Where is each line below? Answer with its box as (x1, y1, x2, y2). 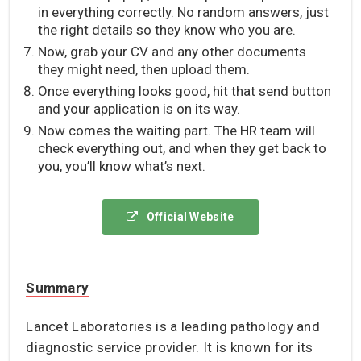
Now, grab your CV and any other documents (38, 43, 307, 60)
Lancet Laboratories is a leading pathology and (26, 317, 321, 334)
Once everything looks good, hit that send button (38, 82, 332, 99)
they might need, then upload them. (38, 60, 251, 77)
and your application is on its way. (38, 100, 241, 117)
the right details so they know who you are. (38, 21, 297, 38)
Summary (26, 279, 89, 296)
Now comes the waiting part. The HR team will (38, 122, 316, 139)
